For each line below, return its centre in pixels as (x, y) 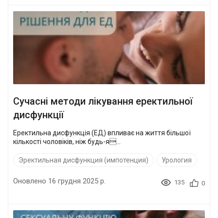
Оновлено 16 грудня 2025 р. (59, 181)
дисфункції (38, 115)
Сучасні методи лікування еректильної (103, 101)
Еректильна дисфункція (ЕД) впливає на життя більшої (102, 133)
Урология (177, 160)
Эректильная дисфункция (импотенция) (83, 160)
